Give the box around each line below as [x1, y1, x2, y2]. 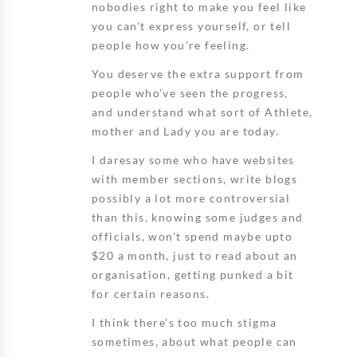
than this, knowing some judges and [92, 210, 304, 224]
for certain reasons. [92, 286, 210, 300]
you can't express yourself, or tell [92, 18, 291, 33]
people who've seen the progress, [92, 85, 288, 100]
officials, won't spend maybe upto [92, 229, 293, 243]
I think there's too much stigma [92, 315, 277, 329]
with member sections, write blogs [92, 171, 298, 186]
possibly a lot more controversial [92, 190, 291, 205]
